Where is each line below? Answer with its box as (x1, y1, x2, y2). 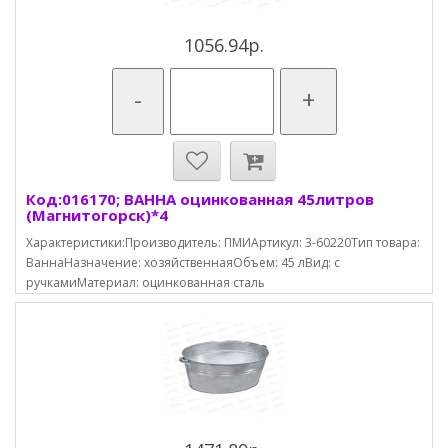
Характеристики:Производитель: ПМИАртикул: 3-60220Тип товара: (26, 234, 420, 251)
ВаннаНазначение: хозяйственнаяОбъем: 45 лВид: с (26, 254, 340, 271)
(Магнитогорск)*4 (26, 205, 168, 225)
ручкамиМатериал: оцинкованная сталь (26, 274, 265, 291)
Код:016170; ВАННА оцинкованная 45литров (26, 189, 374, 209)
